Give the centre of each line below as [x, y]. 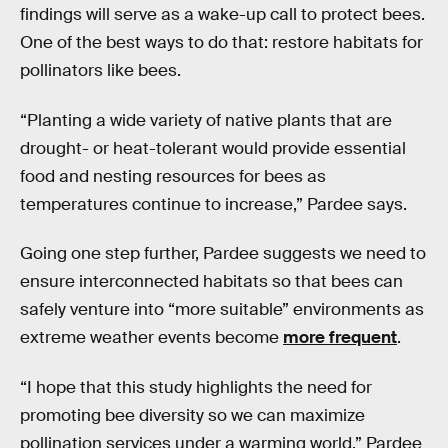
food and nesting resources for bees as [173, 176]
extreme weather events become [151, 338]
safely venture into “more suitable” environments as [222, 310]
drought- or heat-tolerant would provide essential [213, 148]
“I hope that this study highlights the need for [196, 387]
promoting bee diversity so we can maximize [192, 415]
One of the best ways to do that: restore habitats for [221, 43]
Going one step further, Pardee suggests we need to [223, 254]
